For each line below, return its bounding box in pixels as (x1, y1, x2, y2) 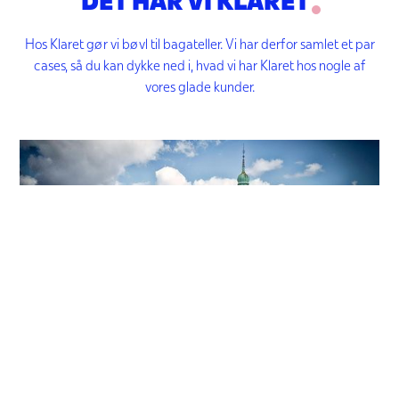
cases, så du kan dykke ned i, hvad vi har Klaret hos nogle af (33, 56, 366, 75)
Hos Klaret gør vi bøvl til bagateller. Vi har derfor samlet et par (24, 35, 375, 53)
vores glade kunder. (144, 77, 255, 96)
